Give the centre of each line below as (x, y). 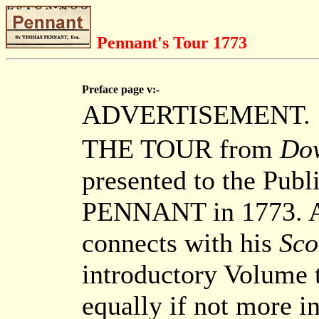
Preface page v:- (121, 89)
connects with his (181, 243)
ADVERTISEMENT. (196, 115)
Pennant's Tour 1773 (172, 43)
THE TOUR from (181, 149)
